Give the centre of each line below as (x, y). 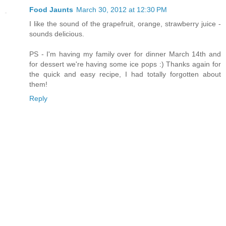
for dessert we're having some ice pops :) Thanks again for (125, 64)
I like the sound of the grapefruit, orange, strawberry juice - (125, 24)
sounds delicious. (57, 34)
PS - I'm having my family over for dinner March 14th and (125, 54)
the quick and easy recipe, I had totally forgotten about (125, 74)
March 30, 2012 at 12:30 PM (122, 10)
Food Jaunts (51, 10)
